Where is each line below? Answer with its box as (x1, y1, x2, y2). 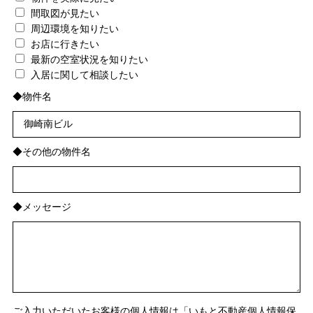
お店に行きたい (30, 38, 99, 50)
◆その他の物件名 (12, 145, 91, 157)
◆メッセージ (12, 201, 71, 212)
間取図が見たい (30, 7, 99, 19)
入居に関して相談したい (30, 68, 138, 80)
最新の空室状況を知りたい (30, 53, 148, 65)
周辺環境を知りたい (30, 22, 119, 34)
